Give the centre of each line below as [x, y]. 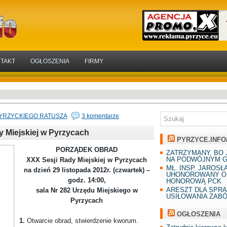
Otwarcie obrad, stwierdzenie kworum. [82, 220]
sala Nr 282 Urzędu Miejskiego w [87, 190]
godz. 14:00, [87, 180]
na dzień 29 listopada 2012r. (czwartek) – [87, 170]
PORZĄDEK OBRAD [87, 149]
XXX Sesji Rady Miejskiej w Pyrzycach [87, 160]
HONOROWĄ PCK [194, 181]
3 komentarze [100, 116]
